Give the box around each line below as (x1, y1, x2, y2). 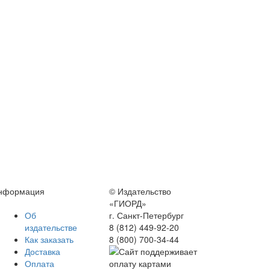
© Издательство (109, 185, 171, 197)
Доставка (25, 245, 60, 257)
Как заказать (25, 233, 74, 245)
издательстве (25, 221, 77, 233)
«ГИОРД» (109, 197, 146, 209)
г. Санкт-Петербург (109, 209, 184, 221)
